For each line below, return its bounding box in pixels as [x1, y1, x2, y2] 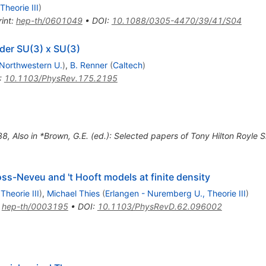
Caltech [112, 59, 142, 70]
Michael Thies [46, 188, 100, 198]
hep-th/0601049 [15, 15, 83, 26]
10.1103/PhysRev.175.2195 [4, 72, 118, 83]
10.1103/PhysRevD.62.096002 [97, 201, 222, 211]
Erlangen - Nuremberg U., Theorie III [104, 188, 246, 198]
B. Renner [69, 59, 107, 70]
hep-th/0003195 [1, 201, 68, 211]
